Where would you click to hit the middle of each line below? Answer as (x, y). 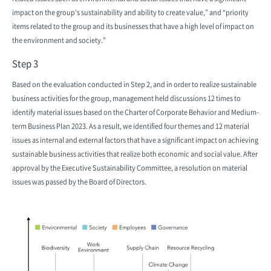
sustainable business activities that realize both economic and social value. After (135, 154)
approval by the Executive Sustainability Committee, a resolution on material (130, 168)
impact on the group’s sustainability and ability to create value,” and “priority (130, 12)
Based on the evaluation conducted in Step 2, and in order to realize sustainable (134, 84)
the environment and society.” (59, 40)
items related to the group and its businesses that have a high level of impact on (133, 26)
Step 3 (25, 64)
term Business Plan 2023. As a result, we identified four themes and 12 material (131, 126)
